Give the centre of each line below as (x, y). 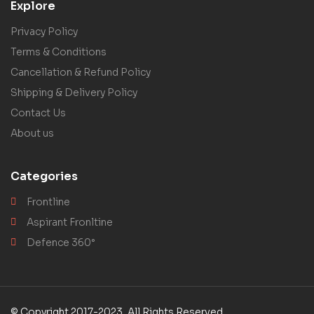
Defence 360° (60, 242)
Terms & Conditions (59, 52)
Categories (44, 176)
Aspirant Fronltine (69, 222)
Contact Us (38, 112)
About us (32, 133)
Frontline (48, 202)
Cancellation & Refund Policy (81, 72)
